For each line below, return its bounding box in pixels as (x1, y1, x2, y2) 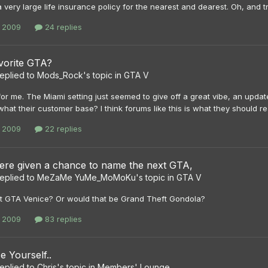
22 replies (42, 124, 82, 134)
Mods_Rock (37, 70, 83, 81)
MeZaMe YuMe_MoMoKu (37, 172, 136, 182)
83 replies (42, 214, 82, 224)
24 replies (42, 22, 82, 32)
